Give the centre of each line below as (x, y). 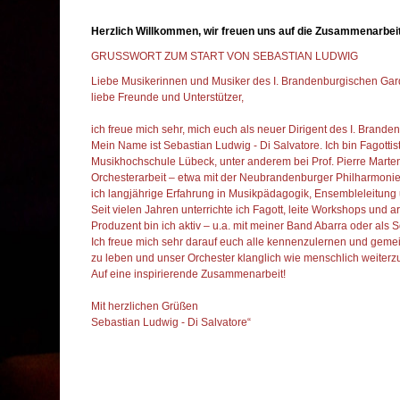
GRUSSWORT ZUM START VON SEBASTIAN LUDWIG (225, 56)
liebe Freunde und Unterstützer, (167, 97)
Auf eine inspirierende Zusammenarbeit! (188, 274)
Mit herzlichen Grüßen (145, 306)
